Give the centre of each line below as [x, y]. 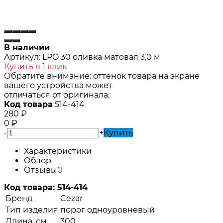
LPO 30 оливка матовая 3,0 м [101, 57]
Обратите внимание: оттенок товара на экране [102, 76]
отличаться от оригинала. [57, 95]
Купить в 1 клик [35, 66]
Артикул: [22, 57]
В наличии [27, 47]
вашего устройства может [58, 85]
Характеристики [58, 151]
